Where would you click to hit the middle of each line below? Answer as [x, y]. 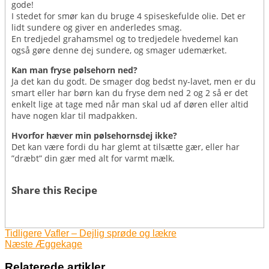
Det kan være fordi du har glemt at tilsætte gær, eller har [125, 147]
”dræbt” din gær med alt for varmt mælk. [93, 158]
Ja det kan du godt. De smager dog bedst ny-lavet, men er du [134, 81]
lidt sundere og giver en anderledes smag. [97, 27]
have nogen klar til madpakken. [74, 115]
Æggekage [58, 244]
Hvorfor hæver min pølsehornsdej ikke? [94, 135]
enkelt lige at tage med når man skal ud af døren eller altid [130, 104]
